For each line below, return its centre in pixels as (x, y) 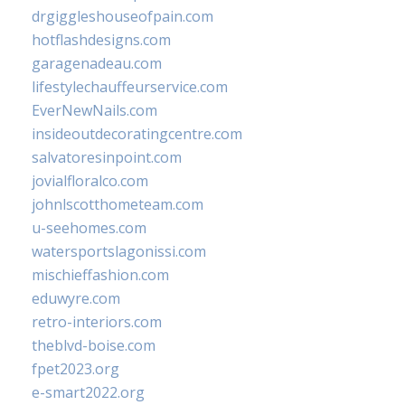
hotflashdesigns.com (101, 40)
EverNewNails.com (94, 110)
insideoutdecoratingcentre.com (137, 134)
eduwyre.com (76, 298)
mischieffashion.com (100, 275)
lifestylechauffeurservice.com (130, 87)
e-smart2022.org (88, 392)
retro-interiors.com (97, 322)
